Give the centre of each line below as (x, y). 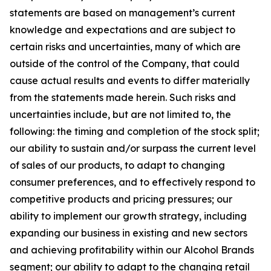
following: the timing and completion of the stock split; (135, 131)
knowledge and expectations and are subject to (122, 30)
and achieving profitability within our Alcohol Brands (132, 250)
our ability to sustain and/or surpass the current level (133, 148)
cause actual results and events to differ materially (130, 80)
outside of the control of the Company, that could (125, 64)
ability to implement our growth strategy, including (128, 216)
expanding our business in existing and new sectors (129, 233)
